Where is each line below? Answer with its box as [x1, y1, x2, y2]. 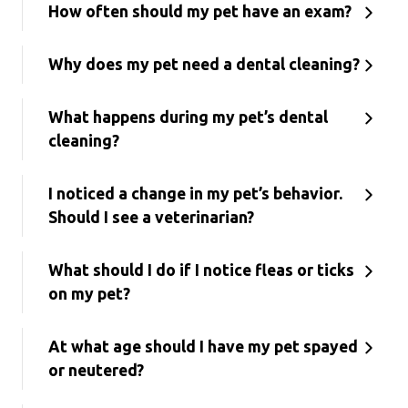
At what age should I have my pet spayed [48, 338, 358, 355]
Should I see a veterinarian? [48, 209, 254, 226]
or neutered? [48, 362, 144, 379]
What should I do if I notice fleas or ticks [48, 261, 354, 279]
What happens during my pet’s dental [48, 108, 328, 126]
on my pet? [48, 285, 130, 302]
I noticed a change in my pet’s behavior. [48, 185, 342, 202]
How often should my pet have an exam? [48, 3, 352, 20]
